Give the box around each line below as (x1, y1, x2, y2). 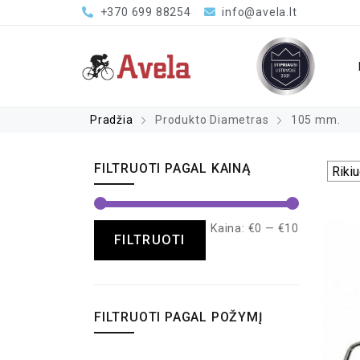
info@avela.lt (222, 6, 297, 18)
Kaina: (210, 222, 248, 235)
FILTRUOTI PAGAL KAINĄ (94, 161, 252, 176)
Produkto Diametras (152, 113, 272, 126)
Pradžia (90, 113, 133, 126)
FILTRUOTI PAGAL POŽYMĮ (94, 309, 264, 325)
